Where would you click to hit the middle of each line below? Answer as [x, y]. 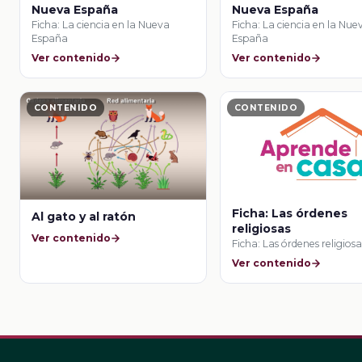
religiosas [262, 229]
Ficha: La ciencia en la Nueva [101, 24]
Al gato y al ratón [84, 217]
